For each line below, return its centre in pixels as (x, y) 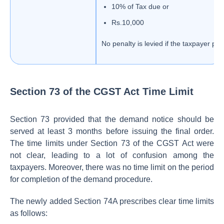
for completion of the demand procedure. (81, 179)
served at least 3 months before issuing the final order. (112, 131)
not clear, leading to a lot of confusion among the (112, 155)
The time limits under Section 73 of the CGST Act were (112, 143)
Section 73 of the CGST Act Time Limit (102, 91)
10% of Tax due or (141, 6)
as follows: (29, 213)
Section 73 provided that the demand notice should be (112, 119)
